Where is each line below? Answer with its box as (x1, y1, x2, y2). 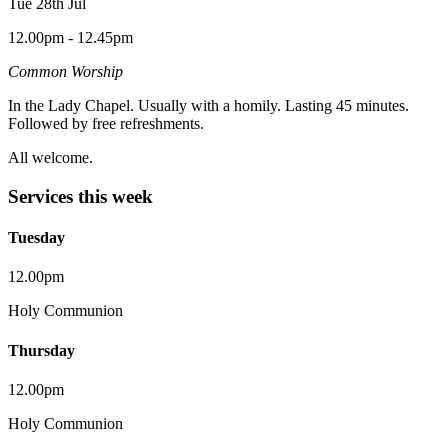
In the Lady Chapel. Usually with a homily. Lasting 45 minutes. (8, 97, 409, 115)
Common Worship (8, 63, 123, 81)
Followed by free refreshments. (8, 115, 204, 133)
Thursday (8, 341, 75, 359)
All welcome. (8, 149, 93, 167)
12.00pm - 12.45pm (8, 29, 133, 47)
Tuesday (8, 229, 65, 247)
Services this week (8, 185, 153, 207)
